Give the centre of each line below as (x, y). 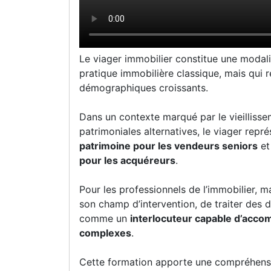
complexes (105, 233)
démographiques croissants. (144, 88)
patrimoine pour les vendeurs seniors (168, 146)
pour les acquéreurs (127, 160)
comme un (105, 218)
